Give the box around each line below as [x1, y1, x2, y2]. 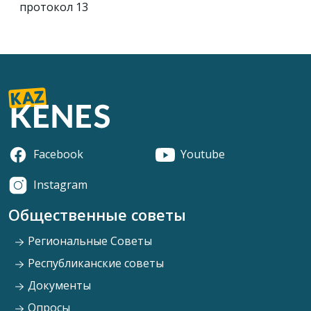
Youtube [180, 146, 225, 162]
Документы [25, 278, 91, 294]
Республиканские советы [25, 255, 164, 271]
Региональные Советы [25, 233, 152, 249]
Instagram [33, 176, 87, 192]
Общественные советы [8, 205, 186, 226]
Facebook [33, 146, 83, 162]
